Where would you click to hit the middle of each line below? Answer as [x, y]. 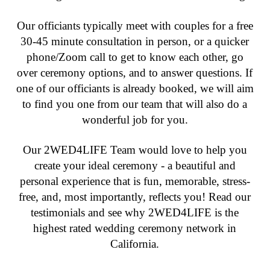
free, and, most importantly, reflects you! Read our [135, 197]
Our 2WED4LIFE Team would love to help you [135, 150]
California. [135, 244]
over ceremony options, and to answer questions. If [135, 72]
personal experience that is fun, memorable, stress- [135, 181]
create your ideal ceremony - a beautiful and [135, 166]
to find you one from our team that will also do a [135, 104]
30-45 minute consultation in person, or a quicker [135, 41]
